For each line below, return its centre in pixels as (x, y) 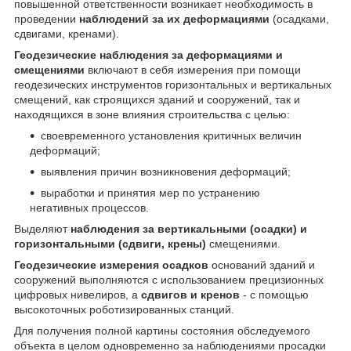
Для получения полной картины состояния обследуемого (162, 331)
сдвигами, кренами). (67, 34)
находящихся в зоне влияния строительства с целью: (152, 115)
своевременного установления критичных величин (171, 136)
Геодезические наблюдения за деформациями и (148, 55)
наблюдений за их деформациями (174, 19)
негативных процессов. (89, 208)
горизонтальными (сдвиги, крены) (112, 244)
